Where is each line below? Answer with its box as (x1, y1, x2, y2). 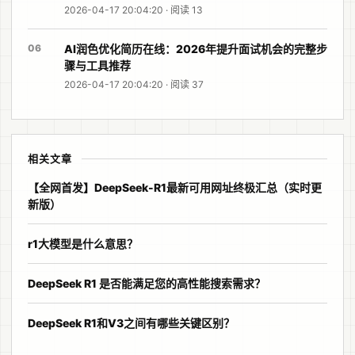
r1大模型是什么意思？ (28, 237, 138, 251)
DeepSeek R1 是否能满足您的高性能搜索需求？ (28, 277, 265, 291)
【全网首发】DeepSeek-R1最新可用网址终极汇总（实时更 (28, 181, 322, 195)
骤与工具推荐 (64, 59, 131, 73)
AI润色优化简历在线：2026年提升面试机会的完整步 (64, 42, 327, 56)
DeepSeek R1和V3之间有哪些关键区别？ (28, 316, 235, 330)
